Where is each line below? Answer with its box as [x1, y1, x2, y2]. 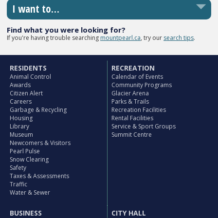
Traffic [10, 180, 28, 189]
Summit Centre [111, 130, 152, 139]
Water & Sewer [10, 188, 51, 197]
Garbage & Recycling [10, 106, 67, 114]
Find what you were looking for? [7, 24, 126, 35]
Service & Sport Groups [111, 122, 176, 131]
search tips [163, 33, 194, 42]
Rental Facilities [111, 114, 154, 123]
